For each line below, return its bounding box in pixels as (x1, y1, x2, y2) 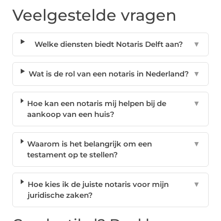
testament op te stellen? (27, 150, 118, 160)
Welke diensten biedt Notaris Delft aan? (34, 39, 183, 49)
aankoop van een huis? (27, 110, 114, 119)
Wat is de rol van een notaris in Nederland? (28, 69, 189, 79)
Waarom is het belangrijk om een (27, 139, 152, 149)
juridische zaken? (27, 190, 93, 200)
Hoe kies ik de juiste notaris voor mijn (27, 180, 169, 189)
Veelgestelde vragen (12, 5, 177, 25)
